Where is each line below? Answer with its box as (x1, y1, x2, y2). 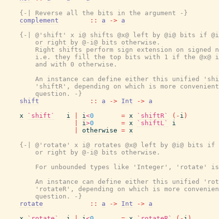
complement (20, 17, 59, 24)
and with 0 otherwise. (4, 61, 117, 68)
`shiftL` (137, 119, 168, 127)
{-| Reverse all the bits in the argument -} (20, 9, 188, 17)
